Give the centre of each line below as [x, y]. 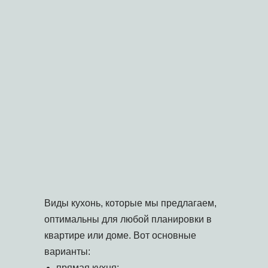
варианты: [67, 252]
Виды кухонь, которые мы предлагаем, [130, 203]
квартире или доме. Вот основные [120, 236]
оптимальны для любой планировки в [128, 220]
